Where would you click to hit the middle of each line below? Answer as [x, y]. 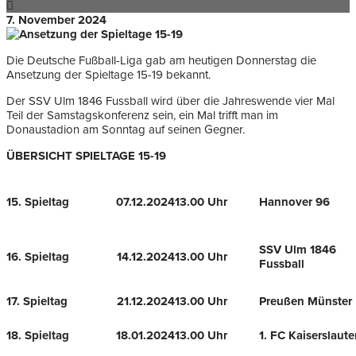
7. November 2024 [56, 20]
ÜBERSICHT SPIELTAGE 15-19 [86, 156]
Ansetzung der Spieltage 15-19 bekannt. [108, 75]
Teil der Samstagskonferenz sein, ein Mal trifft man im [142, 116]
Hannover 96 [294, 202]
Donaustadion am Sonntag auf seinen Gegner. [126, 130]
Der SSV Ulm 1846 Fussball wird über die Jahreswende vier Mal [170, 101]
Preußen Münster [306, 302]
